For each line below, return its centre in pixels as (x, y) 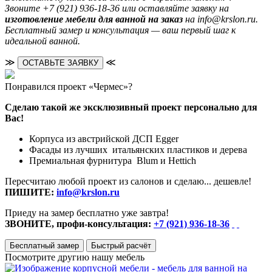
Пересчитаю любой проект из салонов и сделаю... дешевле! (128, 181)
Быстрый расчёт (121, 245)
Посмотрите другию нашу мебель (75, 257)
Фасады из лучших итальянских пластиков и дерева (138, 149)
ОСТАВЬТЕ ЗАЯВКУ (60, 63)
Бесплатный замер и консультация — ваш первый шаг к (120, 30)
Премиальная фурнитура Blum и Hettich (113, 160)
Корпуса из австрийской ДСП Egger (104, 138)
